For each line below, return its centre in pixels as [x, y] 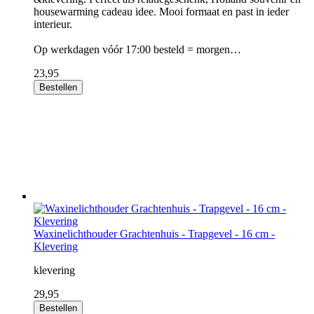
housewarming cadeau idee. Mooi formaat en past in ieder [161, 12]
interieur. [53, 24]
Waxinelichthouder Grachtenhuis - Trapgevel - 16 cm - [154, 234]
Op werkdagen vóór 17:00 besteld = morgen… [137, 49]
